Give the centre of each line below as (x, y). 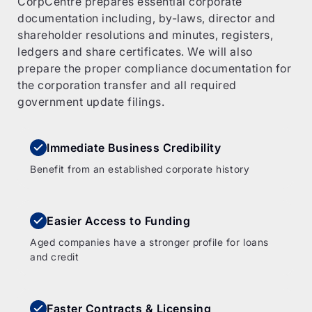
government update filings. (91, 102)
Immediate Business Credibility (134, 148)
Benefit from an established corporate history (140, 169)
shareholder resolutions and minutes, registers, (146, 35)
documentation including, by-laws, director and (147, 18)
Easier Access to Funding (119, 221)
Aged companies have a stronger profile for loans (149, 242)
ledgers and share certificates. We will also (135, 52)
